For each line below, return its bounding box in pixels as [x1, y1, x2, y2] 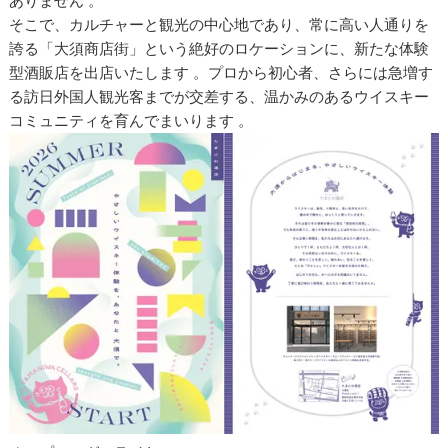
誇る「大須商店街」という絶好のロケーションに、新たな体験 [9, 39, 430, 58]
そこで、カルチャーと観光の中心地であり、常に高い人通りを [9, 15, 430, 34]
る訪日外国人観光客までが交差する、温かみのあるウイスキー [9, 87, 430, 106]
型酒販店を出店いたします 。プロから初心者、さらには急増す [9, 63, 434, 82]
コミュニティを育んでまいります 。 [9, 111, 254, 130]
